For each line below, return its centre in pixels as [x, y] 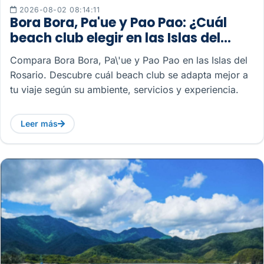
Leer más [39, 124]
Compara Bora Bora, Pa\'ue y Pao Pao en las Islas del [129, 60]
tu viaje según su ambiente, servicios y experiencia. [124, 89]
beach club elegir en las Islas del [115, 38]
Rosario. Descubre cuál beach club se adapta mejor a [129, 75]
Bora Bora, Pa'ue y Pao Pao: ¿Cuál [118, 22]
